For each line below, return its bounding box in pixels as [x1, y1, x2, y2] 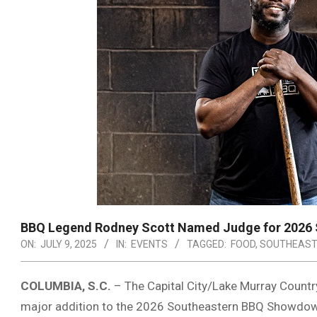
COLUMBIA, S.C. [21, 279, 111, 293]
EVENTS [131, 238, 168, 250]
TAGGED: [187, 238, 226, 250]
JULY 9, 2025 [40, 238, 97, 250]
